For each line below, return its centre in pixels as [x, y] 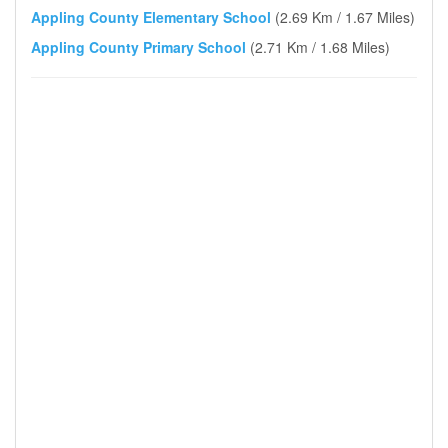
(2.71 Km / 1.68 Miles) [320, 47]
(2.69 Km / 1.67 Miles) [345, 17]
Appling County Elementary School [151, 17]
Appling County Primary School [138, 47]
